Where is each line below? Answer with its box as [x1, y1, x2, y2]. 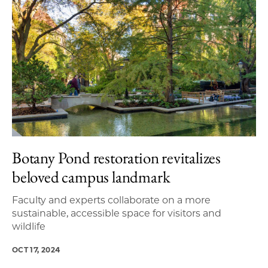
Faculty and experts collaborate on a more [12, 194, 211, 206]
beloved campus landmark [12, 166, 170, 187]
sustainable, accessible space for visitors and [12, 207, 221, 219]
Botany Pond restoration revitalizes [12, 147, 221, 168]
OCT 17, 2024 [12, 245, 60, 254]
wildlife [12, 220, 45, 232]
